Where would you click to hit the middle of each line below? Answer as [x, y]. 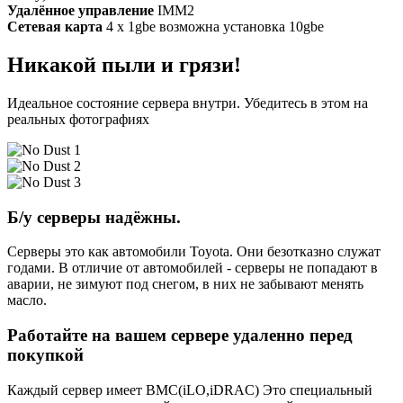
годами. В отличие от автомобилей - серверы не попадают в [193, 268]
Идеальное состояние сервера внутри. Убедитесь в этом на [188, 103]
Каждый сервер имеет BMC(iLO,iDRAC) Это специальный [190, 390]
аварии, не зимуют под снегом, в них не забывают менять [185, 284]
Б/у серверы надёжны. [94, 217]
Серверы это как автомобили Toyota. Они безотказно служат [194, 252]
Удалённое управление [81, 11]
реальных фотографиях [78, 120]
